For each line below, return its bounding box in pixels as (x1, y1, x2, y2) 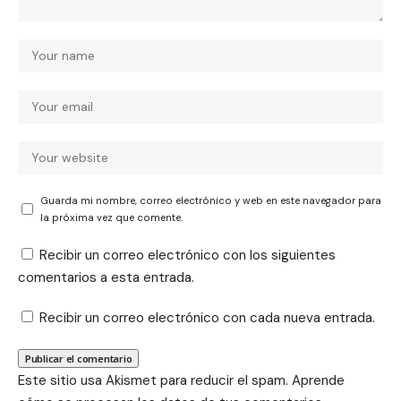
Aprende (292, 371, 345, 389)
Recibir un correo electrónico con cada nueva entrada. (39, 308, 375, 327)
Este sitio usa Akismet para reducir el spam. (18, 371, 292, 389)
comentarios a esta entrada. (18, 268, 194, 286)
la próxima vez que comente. (40, 210, 183, 224)
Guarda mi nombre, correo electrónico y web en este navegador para (40, 193, 381, 207)
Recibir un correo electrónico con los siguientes (39, 245, 336, 264)
